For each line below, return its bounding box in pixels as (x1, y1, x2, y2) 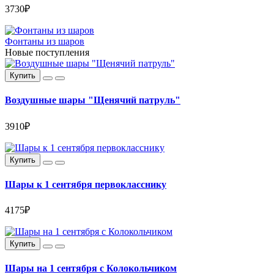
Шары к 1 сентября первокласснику (5, 179, 166, 190)
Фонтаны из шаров (5, 36, 84, 47)
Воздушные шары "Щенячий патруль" (5, 95, 180, 106)
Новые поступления (5, 47, 89, 58)
